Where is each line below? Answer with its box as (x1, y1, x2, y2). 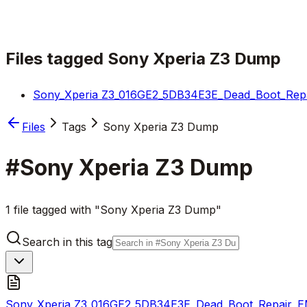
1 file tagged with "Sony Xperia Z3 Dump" (5, 202, 221, 217)
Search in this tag (22, 234, 112, 249)
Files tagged (5, 48, 108, 69)
